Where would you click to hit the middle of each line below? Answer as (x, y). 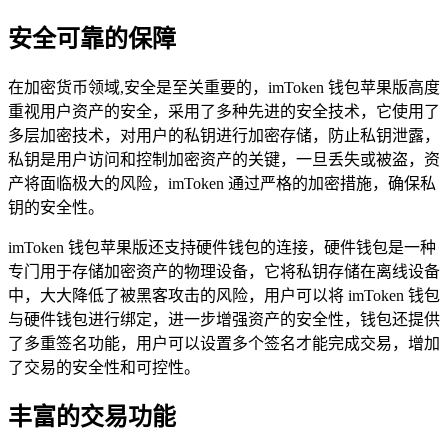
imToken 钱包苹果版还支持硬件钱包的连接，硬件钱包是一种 (222, 247)
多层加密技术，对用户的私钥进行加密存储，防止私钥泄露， (224, 135)
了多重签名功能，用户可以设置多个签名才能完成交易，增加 (224, 343)
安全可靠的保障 (92, 38)
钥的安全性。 (56, 207)
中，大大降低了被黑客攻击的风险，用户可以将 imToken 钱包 (224, 295)
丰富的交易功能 (92, 417)
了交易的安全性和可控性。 (104, 367)
